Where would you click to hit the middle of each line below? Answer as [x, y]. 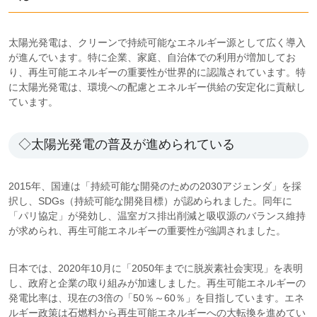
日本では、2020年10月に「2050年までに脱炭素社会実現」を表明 [156, 268]
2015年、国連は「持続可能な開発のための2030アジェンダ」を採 [155, 186]
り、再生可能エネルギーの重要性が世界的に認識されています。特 [157, 72]
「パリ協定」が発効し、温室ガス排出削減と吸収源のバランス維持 [157, 215]
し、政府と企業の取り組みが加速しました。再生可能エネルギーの [157, 283]
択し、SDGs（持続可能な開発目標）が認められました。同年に [150, 201]
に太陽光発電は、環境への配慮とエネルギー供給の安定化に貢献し [157, 87]
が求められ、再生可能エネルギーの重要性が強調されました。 [149, 230]
